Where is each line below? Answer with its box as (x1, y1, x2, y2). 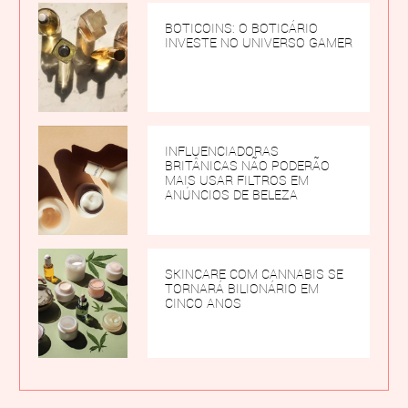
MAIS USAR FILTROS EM (164, 171, 309, 190)
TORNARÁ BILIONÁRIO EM (164, 280, 319, 299)
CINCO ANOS (164, 294, 241, 313)
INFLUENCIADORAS (164, 142, 279, 161)
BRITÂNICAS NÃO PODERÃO (164, 157, 330, 176)
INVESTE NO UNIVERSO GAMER (164, 34, 352, 53)
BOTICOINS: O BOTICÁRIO (164, 19, 318, 38)
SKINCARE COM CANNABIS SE (164, 265, 343, 284)
